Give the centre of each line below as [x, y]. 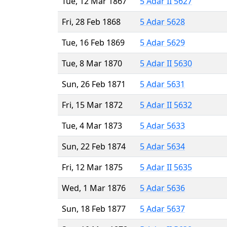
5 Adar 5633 [162, 125]
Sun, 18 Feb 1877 [94, 209]
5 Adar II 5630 [166, 63]
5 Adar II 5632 [166, 105]
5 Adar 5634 [162, 146]
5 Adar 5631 [162, 84]
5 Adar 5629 [162, 42]
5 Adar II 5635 [166, 167]
